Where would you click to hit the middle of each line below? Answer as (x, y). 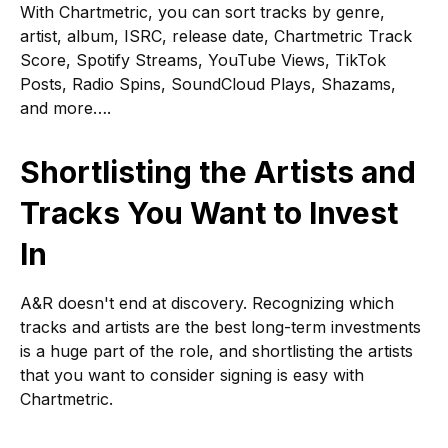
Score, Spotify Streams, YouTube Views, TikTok (203, 60)
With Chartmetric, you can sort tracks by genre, (202, 12)
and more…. (65, 108)
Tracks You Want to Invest (209, 213)
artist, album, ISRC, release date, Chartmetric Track (216, 36)
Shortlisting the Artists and (218, 172)
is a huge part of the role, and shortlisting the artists (216, 351)
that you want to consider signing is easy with (192, 375)
